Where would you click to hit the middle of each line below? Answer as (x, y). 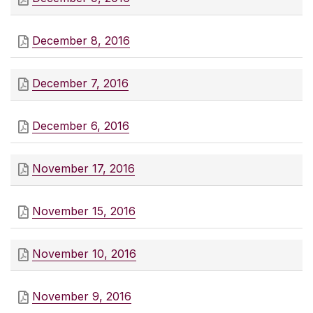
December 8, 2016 (81, 41)
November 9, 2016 (82, 297)
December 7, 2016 (80, 83)
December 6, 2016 (81, 126)
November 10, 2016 (84, 254)
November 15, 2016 (84, 211)
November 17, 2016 (83, 169)
